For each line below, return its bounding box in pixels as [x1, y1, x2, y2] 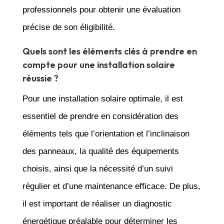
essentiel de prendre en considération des [22, 111, 178, 121]
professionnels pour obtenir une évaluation [22, 4, 180, 14]
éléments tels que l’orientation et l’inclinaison [22, 128, 189, 138]
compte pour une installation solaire [22, 58, 175, 70]
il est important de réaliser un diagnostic [22, 198, 172, 208]
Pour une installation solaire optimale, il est [22, 93, 183, 103]
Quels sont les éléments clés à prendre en [22, 45, 197, 57]
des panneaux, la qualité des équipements [22, 146, 179, 156]
